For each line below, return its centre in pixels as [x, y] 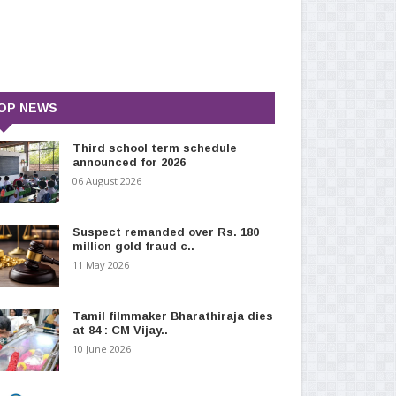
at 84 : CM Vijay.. [120, 330]
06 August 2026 [107, 180]
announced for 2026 [129, 162]
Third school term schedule [154, 148]
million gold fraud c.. [133, 246]
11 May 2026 [100, 264]
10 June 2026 [101, 348]
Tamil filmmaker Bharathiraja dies [172, 316]
